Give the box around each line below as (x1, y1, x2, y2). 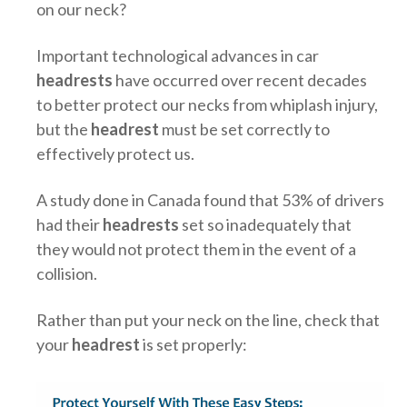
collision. (36, 263, 97, 283)
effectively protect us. (36, 144, 194, 164)
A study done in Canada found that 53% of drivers (36, 190, 384, 210)
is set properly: (140, 334, 247, 354)
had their (36, 214, 103, 234)
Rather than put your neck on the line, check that (36, 310, 380, 330)
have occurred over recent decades (113, 70, 367, 90)
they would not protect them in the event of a (36, 239, 356, 259)
